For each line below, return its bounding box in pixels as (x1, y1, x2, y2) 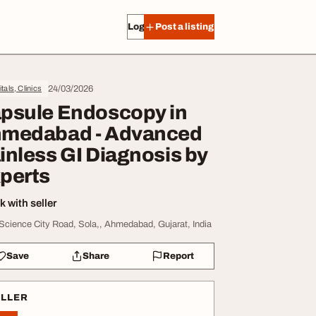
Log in (128, 21, 154, 32)
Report (162, 250, 194, 261)
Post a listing (155, 21, 214, 32)
